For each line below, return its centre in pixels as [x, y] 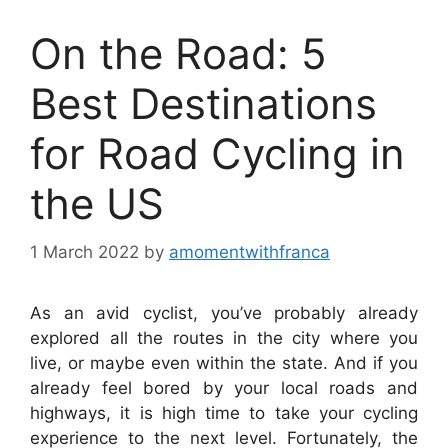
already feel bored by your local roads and [224, 388]
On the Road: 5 [178, 53]
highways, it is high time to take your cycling [224, 413]
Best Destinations [203, 103]
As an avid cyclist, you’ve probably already [224, 313]
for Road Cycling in [217, 153]
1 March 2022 [84, 252]
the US [97, 203]
